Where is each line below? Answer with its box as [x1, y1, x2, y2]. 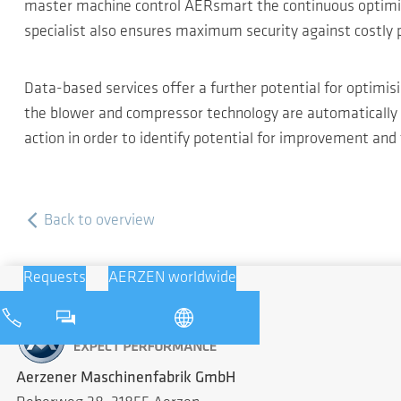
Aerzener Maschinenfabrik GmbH [16, 370, 235, 387]
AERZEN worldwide [108, 269, 237, 286]
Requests [22, 269, 86, 286]
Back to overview [39, 212, 155, 229]
